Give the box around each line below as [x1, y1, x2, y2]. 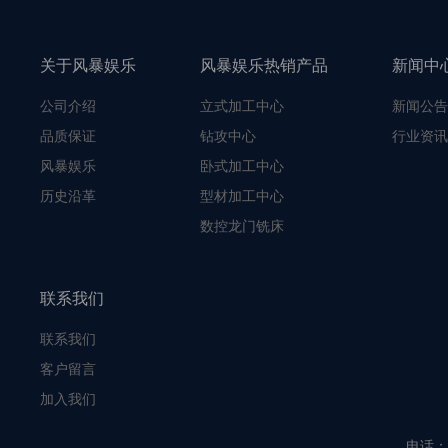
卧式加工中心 [200, 157, 284, 174]
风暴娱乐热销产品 [200, 56, 328, 74]
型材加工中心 [200, 187, 284, 204]
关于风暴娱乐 [40, 56, 136, 74]
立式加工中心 [200, 97, 284, 114]
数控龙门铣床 [200, 217, 284, 234]
